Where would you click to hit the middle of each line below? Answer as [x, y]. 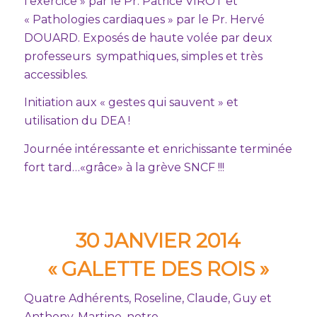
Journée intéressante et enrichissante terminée [158, 149]
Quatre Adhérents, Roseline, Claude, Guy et [148, 298]
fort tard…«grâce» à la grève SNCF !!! [124, 167]
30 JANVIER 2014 [158, 241]
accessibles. [56, 74]
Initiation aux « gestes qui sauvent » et [131, 103]
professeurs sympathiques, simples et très [143, 56]
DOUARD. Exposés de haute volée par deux [148, 38]
